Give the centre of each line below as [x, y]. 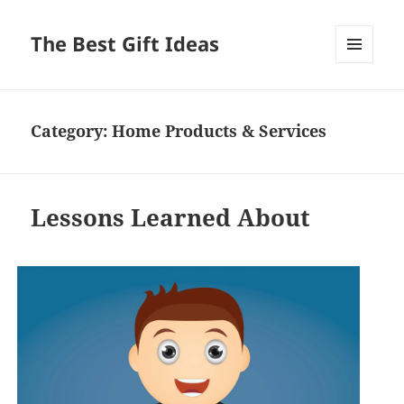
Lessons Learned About [171, 218]
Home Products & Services [220, 131]
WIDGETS [361, 101]
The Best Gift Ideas [125, 44]
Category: [72, 131]
